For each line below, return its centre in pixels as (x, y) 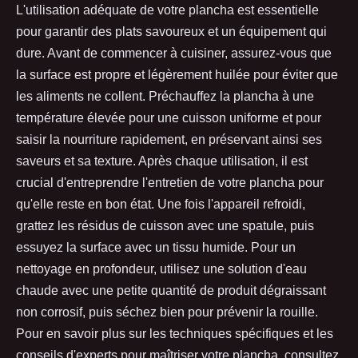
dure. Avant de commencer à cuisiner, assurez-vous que (174, 54)
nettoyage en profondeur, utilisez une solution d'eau (161, 269)
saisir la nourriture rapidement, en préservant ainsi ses (169, 140)
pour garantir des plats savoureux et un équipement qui (171, 32)
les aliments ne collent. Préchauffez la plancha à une (165, 97)
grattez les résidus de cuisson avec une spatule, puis (165, 226)
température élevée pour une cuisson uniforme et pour (169, 118)
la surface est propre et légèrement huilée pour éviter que (177, 75)
